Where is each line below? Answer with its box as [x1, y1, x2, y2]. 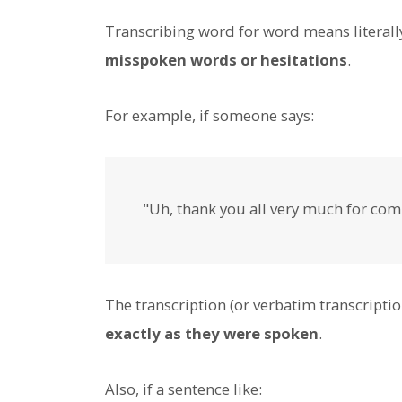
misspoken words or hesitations [105, 48, 347, 70]
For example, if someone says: [105, 105, 314, 127]
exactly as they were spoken [105, 322, 319, 344]
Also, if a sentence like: [105, 378, 262, 399]
